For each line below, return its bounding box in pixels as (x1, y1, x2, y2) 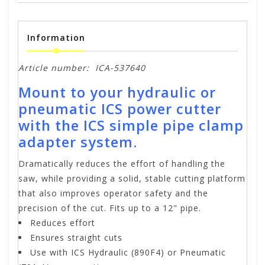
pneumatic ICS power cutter (18, 99, 221, 119)
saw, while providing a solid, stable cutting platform (18, 173, 245, 185)
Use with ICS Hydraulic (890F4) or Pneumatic (30, 247, 226, 258)
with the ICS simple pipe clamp (18, 116, 244, 135)
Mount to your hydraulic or (18, 83, 216, 102)
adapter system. (18, 132, 137, 152)
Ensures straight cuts (30, 232, 122, 244)
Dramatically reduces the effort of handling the (18, 158, 225, 170)
